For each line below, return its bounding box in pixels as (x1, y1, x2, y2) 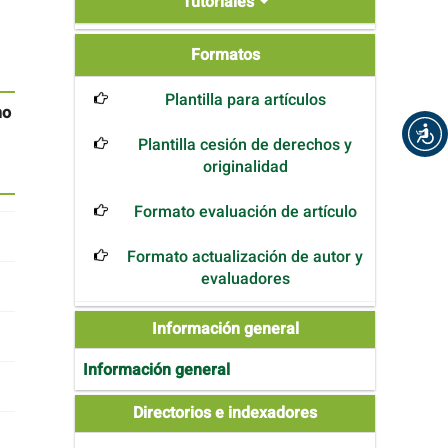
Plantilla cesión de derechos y (138, 133, 352, 158)
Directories (89, 401, 167, 426)
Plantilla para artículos (164, 88, 326, 113)
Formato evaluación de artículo (133, 200, 357, 225)
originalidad (202, 155, 288, 180)
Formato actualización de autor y (127, 245, 363, 270)
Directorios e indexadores (133, 401, 317, 426)
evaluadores (200, 267, 290, 292)
